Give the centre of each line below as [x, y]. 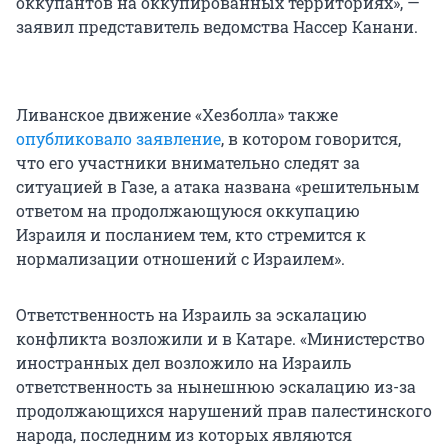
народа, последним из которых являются [184, 435]
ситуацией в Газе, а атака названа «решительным [217, 187]
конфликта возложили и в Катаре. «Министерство [220, 339]
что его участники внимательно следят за [188, 163]
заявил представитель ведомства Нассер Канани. [217, 27]
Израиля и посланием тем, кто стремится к [191, 235]
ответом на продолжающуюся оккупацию [188, 211]
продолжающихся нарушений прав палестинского [224, 411]
